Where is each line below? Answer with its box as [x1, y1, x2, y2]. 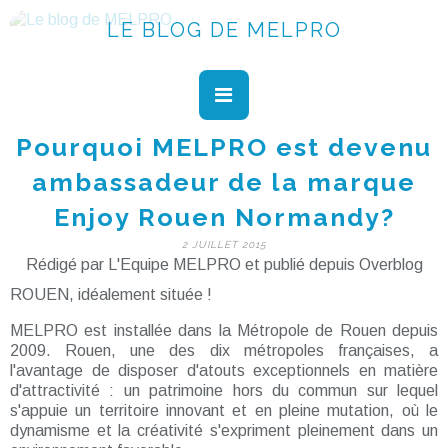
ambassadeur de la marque [32, 167, 416, 197]
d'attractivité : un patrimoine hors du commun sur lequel [10, 382, 438, 399]
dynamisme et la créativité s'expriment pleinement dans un [10, 422, 438, 439]
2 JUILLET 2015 [182, 239, 266, 250]
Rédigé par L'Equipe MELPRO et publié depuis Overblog [25, 256, 423, 273]
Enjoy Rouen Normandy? [53, 202, 395, 232]
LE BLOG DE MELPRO [106, 18, 342, 42]
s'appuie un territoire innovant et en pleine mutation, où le [10, 402, 438, 419]
